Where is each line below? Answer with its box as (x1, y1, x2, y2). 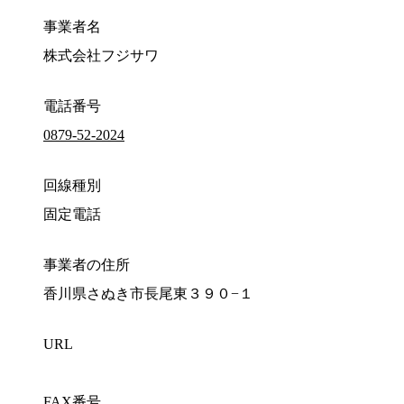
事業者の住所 (43, 257, 130, 273)
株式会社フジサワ (43, 48, 159, 64)
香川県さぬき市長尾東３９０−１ (43, 286, 253, 302)
